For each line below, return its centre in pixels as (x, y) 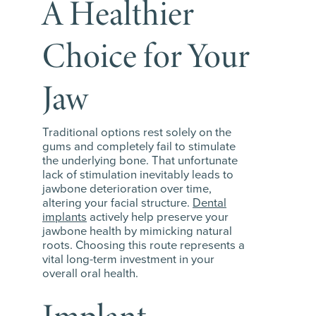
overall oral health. (90, 274)
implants (65, 217)
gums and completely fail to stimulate (139, 147)
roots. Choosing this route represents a (144, 245)
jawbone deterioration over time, (127, 189)
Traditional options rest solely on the (137, 133)
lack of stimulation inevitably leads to (138, 175)
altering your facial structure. (117, 203)
